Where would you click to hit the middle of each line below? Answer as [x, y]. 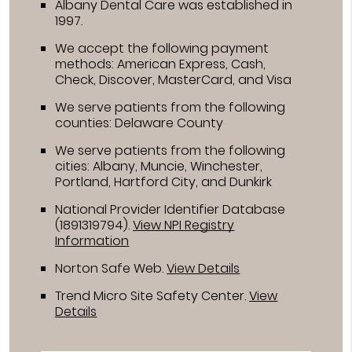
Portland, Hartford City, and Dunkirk [164, 181]
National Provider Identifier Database [170, 209]
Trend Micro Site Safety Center [150, 295]
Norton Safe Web [109, 268]
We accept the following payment [162, 48]
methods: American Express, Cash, [161, 64]
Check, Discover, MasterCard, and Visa [174, 79]
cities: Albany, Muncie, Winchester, [159, 166]
